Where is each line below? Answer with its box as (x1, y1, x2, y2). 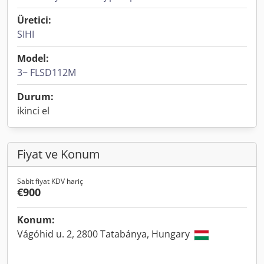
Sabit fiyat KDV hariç (17, 176, 83, 186)
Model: (17, 52, 49, 65)
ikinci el (17, 104, 49, 117)
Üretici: (17, 14, 51, 27)
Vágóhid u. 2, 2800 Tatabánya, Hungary (17, 227, 192, 240)
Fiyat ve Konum (17, 146, 100, 162)
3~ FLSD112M (17, 66, 76, 79)
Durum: (17, 90, 54, 103)
